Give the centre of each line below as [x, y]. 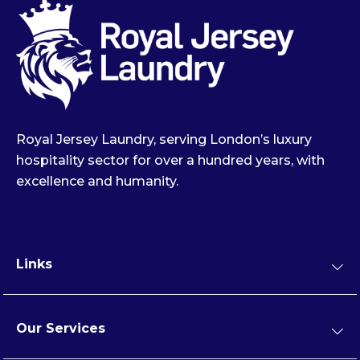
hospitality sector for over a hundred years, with [170, 161]
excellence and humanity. [97, 182]
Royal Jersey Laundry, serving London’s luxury [164, 140]
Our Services [61, 329]
